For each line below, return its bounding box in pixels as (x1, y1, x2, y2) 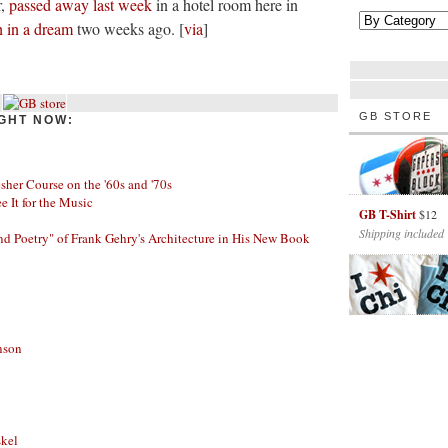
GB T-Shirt (359, 206, 416, 223)
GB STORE (359, 110, 432, 122)
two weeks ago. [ (73, 18, 184, 39)
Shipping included (359, 225, 444, 241)
